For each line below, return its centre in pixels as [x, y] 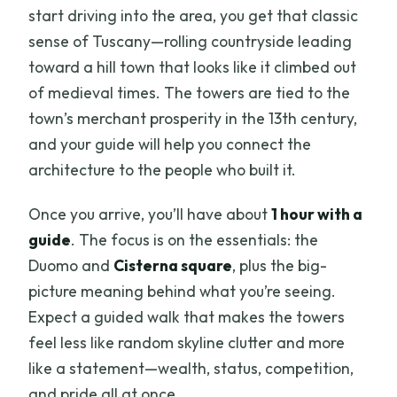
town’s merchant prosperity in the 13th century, [193, 119]
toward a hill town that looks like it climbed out [193, 67]
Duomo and [71, 266]
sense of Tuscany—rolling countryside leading [191, 42]
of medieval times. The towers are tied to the [190, 93]
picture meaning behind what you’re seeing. [183, 292]
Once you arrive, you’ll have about [150, 214]
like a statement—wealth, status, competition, [191, 369]
